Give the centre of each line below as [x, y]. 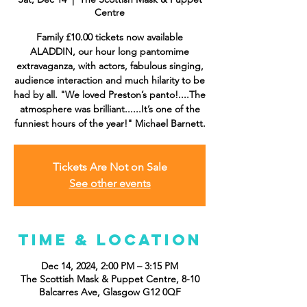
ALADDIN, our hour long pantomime [110, 51]
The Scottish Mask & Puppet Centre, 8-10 [110, 279]
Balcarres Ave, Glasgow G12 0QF [110, 292]
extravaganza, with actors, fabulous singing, [110, 66]
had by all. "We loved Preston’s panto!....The [110, 95]
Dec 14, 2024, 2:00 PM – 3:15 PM [110, 266]
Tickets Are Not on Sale [110, 167]
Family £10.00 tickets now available [110, 37]
